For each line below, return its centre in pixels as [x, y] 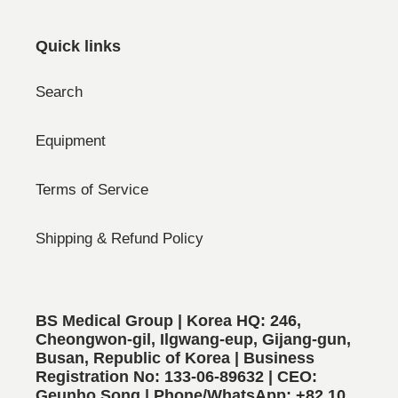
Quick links [78, 47]
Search [59, 92]
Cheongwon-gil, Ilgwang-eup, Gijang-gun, [193, 339]
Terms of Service [92, 189]
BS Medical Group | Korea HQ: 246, [168, 320]
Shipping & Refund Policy [119, 238]
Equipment [71, 140]
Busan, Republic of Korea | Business [175, 358]
